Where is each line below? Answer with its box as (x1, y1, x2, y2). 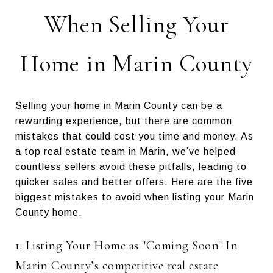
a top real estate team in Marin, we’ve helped (15, 146, 236, 157)
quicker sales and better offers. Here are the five (15, 176, 253, 187)
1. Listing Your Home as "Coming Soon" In (15, 237, 238, 253)
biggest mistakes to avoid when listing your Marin (15, 191, 254, 202)
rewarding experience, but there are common (15, 115, 232, 126)
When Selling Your (44, 10, 229, 39)
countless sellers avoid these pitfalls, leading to (15, 161, 247, 172)
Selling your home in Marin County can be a (15, 100, 222, 111)
